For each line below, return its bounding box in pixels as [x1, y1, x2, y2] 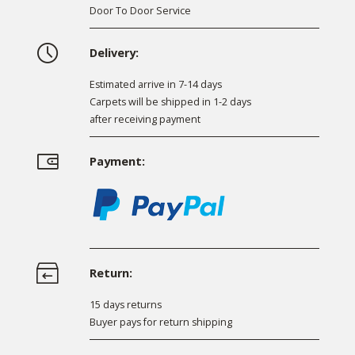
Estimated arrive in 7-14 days [90, 78, 222, 92]
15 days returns [90, 297, 162, 311]
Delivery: [90, 45, 139, 61]
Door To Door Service [90, 4, 191, 18]
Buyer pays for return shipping [90, 315, 232, 329]
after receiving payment [90, 113, 200, 127]
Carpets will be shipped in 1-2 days [90, 95, 251, 109]
